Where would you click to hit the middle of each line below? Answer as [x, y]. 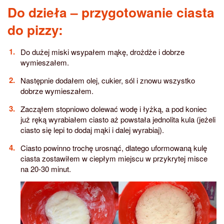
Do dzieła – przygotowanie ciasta [111, 12]
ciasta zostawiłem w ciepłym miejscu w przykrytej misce [114, 158]
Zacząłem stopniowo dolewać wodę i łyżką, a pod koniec [113, 108]
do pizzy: [35, 29]
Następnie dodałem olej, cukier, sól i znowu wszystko [107, 80]
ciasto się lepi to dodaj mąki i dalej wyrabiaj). [92, 129]
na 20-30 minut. [45, 168]
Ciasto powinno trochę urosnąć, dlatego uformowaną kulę [113, 147]
